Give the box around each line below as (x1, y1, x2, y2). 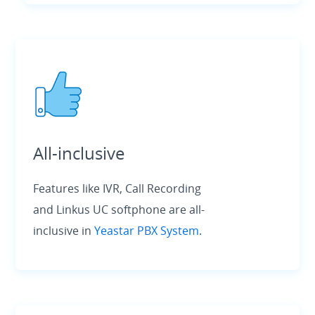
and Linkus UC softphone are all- (33, 202, 205, 218)
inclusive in (33, 223, 95, 239)
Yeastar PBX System (94, 223, 200, 239)
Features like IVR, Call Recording (33, 181, 202, 197)
